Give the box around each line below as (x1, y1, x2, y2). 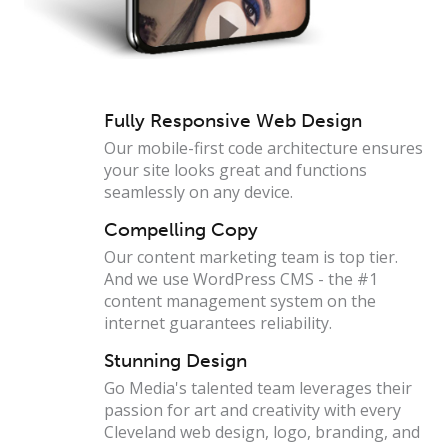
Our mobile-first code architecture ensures (104, 136, 423, 159)
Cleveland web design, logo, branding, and (104, 420, 420, 443)
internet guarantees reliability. (104, 311, 336, 334)
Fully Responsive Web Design (104, 108, 362, 132)
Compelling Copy (104, 217, 258, 241)
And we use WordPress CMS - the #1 (104, 267, 378, 290)
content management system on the (104, 289, 376, 312)
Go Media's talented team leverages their (104, 376, 412, 399)
